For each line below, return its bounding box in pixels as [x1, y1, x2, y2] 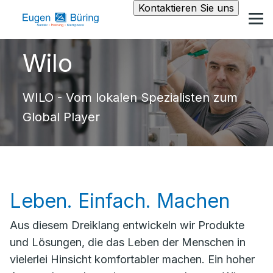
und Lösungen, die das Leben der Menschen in [10, 236, 246, 249]
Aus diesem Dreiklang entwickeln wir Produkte [10, 219, 244, 232]
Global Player [22, 110, 100, 124]
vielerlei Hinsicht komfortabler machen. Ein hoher [10, 253, 255, 266]
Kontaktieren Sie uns [138, 2, 234, 14]
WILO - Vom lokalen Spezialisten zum [22, 90, 238, 105]
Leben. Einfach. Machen [10, 189, 230, 213]
